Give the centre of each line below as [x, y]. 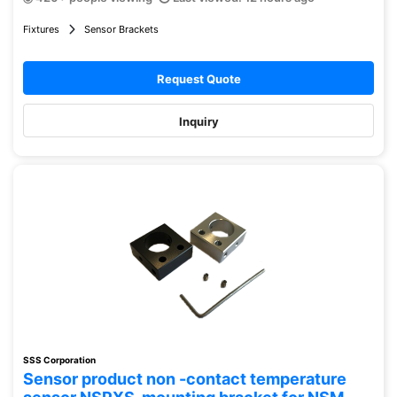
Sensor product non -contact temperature [185, 379]
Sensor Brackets [121, 29]
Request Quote [198, 79]
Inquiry [198, 121]
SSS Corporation [59, 360]
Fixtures [41, 29]
